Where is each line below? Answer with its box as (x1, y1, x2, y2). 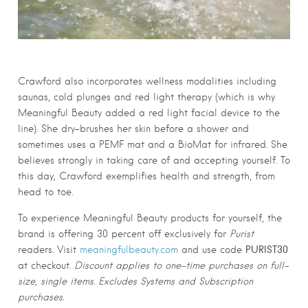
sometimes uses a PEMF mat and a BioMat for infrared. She (18, 138, 287, 150)
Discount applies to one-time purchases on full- (74, 259, 289, 271)
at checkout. (18, 259, 74, 271)
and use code (178, 243, 245, 255)
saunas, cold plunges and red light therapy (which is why (18, 91, 275, 102)
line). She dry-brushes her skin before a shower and (18, 122, 249, 134)
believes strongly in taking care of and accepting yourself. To (18, 154, 290, 166)
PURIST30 (245, 243, 288, 256)
